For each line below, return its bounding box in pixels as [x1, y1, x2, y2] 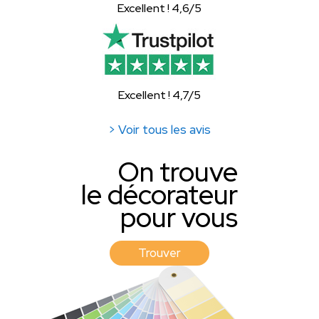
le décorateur [81, 176, 238, 213]
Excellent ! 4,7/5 [118, 87, 201, 103]
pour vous [120, 199, 238, 236]
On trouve [117, 153, 238, 190]
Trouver [138, 244, 181, 261]
